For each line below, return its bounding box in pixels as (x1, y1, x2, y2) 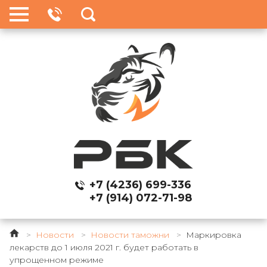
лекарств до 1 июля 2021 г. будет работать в (10, 241, 198, 253)
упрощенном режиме (10, 254, 104, 265)
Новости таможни (91, 229, 169, 240)
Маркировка (186, 229, 241, 240)
